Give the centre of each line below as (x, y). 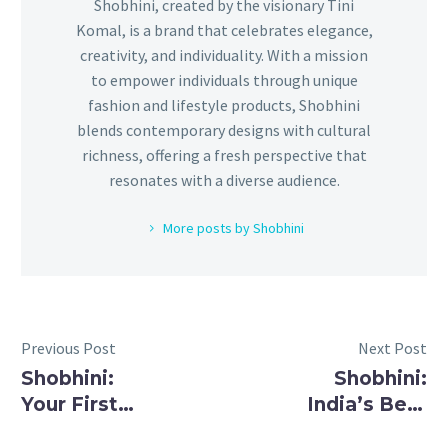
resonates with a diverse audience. (224, 179)
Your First (69, 404)
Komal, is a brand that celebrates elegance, (224, 29)
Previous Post (68, 347)
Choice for (73, 430)
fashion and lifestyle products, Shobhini (224, 104)
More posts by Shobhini (233, 227)
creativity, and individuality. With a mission (224, 54)
